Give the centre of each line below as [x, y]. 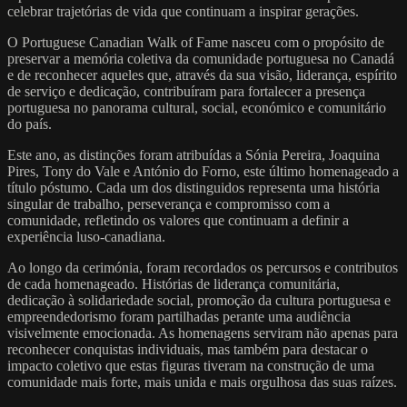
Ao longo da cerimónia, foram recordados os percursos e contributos [203, 267]
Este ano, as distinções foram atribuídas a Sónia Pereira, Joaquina [194, 154]
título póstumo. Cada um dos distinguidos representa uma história [194, 187]
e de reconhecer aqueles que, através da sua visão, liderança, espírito [202, 74]
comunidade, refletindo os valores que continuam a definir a [178, 220]
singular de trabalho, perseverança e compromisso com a [169, 203]
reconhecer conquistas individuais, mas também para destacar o [188, 349]
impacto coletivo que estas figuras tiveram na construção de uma [191, 365]
